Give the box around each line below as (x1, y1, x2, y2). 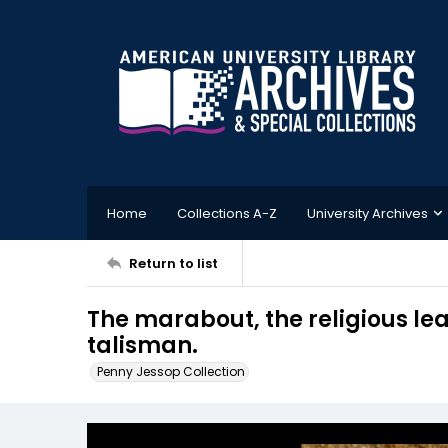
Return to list (129, 253, 218, 273)
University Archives (307, 203, 428, 223)
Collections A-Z (177, 203, 277, 223)
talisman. (87, 330, 198, 361)
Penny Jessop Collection (97, 363, 245, 380)
